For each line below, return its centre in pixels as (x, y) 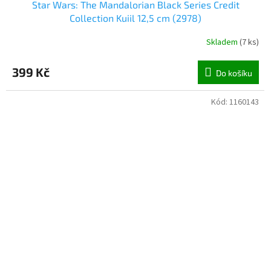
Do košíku (234, 73)
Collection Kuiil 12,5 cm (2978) (135, 18)
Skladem (223, 43)
